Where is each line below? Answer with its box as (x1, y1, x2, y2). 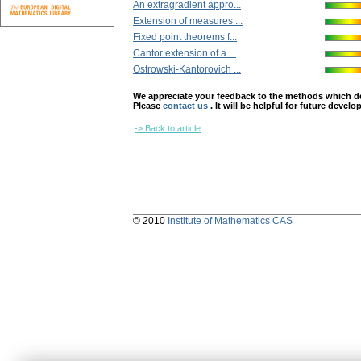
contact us (163, 101, 210, 111)
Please (133, 101, 163, 111)
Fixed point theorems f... (133, 31, 237, 44)
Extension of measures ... (133, 15, 243, 27)
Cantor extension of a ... (133, 48, 236, 60)
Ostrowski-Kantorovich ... (133, 64, 241, 76)
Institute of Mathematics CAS (168, 215, 293, 227)
